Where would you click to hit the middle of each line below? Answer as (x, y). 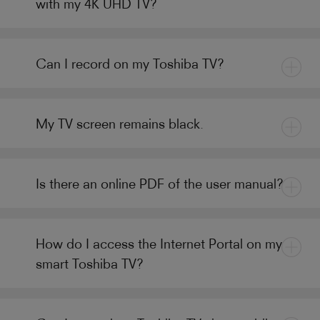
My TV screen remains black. (120, 124)
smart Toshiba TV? (90, 264)
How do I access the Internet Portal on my (159, 244)
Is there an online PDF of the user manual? (160, 184)
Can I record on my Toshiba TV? (130, 64)
